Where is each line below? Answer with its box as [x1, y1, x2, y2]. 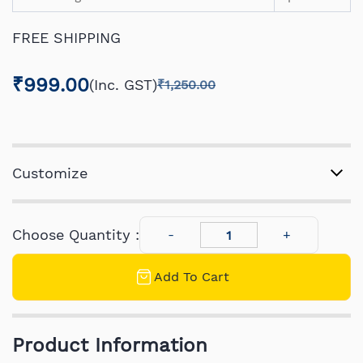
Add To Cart [153, 269, 229, 285]
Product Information [12, 333, 207, 357]
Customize [12, 164, 88, 181]
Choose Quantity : [12, 225, 139, 243]
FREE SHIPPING [12, 29, 121, 46]
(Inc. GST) [89, 76, 157, 93]
